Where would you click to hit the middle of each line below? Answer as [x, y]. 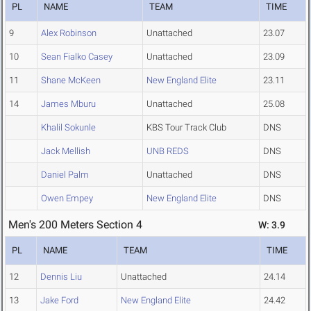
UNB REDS [168, 151]
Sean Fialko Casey [77, 57]
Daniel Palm [65, 175]
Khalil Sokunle [68, 128]
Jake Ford [59, 301]
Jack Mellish [66, 151]
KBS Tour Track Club [186, 128]
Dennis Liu [61, 277]
